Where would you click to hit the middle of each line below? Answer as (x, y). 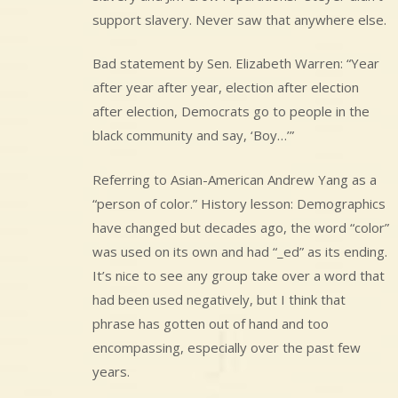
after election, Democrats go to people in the (231, 111)
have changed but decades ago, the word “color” (241, 227)
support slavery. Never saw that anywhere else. (239, 19)
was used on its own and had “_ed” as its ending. (240, 251)
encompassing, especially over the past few (227, 347)
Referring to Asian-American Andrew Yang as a (235, 179)
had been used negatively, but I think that (219, 299)
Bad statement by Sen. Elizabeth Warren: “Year (236, 64)
